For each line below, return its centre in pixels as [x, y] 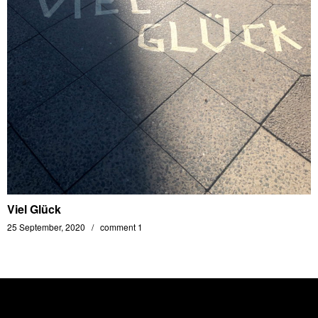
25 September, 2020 [46, 227]
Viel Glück [34, 209]
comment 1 [121, 227]
